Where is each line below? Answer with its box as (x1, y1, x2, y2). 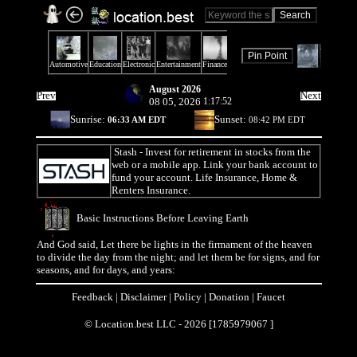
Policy (174, 291, 202, 303)
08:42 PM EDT (249, 115, 305, 124)
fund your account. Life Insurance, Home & (111, 171, 297, 183)
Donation (209, 291, 249, 303)
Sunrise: (69, 113, 108, 125)
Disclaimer (120, 291, 167, 303)
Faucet (257, 291, 285, 303)
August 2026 (149, 84, 201, 95)
